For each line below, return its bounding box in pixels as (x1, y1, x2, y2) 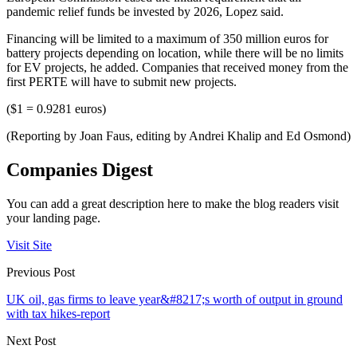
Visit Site (6, 237, 52, 252)
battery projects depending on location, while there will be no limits (6, 45, 343, 60)
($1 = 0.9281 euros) (6, 101, 106, 116)
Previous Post (6, 265, 75, 279)
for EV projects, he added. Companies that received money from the (6, 60, 348, 74)
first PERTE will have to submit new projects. (6, 74, 237, 88)
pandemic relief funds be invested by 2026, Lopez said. (6, 4, 284, 18)
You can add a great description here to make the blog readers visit (6, 196, 339, 210)
